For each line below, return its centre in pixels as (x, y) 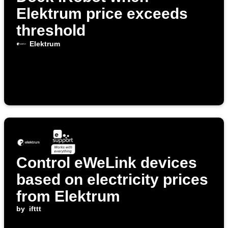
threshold (51, 31)
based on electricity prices (112, 180)
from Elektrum (68, 196)
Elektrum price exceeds (102, 14)
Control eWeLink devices (107, 163)
